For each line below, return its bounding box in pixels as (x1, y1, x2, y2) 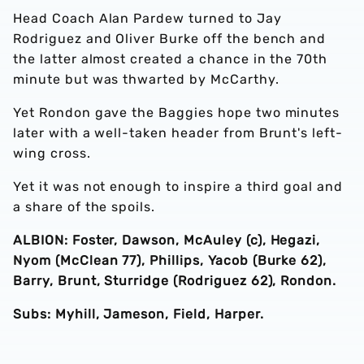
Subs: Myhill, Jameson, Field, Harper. (13, 306, 264, 322)
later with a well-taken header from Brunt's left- (13, 125, 344, 141)
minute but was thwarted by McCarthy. (13, 71, 279, 87)
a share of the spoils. (13, 199, 156, 214)
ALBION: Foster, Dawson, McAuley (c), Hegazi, (13, 232, 321, 248)
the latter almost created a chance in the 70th (13, 51, 328, 67)
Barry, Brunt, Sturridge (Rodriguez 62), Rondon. (13, 273, 337, 288)
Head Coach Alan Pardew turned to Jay (13, 11, 282, 26)
